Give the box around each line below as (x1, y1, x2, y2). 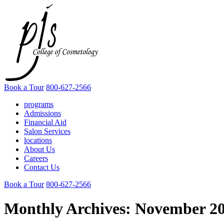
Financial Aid (24, 118, 66, 126)
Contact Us (24, 163, 59, 171)
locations (24, 136, 52, 144)
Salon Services (24, 127, 70, 135)
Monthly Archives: (4, 199, 131, 218)
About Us (24, 145, 55, 153)
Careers (24, 154, 48, 162)
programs (24, 100, 53, 108)
